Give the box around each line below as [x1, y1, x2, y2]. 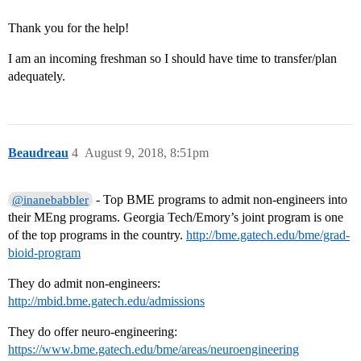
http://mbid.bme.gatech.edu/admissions [8, 294, 205, 309]
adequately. [8, 69, 65, 84]
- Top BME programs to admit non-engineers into [93, 193, 348, 207]
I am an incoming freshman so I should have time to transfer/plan [8, 52, 337, 66]
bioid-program [8, 246, 81, 260]
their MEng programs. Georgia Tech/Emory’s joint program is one [8, 210, 343, 225]
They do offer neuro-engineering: [8, 325, 177, 339]
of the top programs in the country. [8, 228, 186, 243]
